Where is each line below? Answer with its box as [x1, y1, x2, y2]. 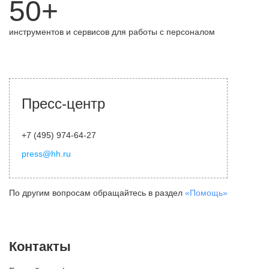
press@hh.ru [22, 149, 71, 159]
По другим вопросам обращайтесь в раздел [9, 188, 185, 198]
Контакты [9, 239, 71, 254]
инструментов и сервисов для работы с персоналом [9, 27, 215, 37]
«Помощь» [185, 188, 228, 198]
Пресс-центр [22, 95, 105, 112]
